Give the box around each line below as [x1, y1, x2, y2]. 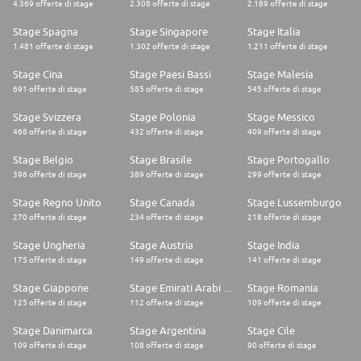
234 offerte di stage [130, 212, 205, 222]
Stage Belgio [13, 153, 73, 167]
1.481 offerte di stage [13, 41, 93, 52]
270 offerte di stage [13, 212, 87, 222]
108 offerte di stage [130, 340, 205, 351]
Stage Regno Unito [13, 196, 102, 210]
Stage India [247, 239, 300, 252]
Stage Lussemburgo [247, 196, 342, 210]
